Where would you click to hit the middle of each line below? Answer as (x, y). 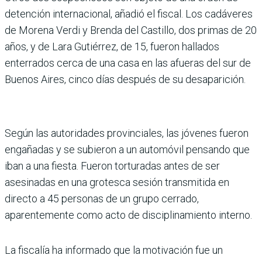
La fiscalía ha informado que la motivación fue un (114, 250)
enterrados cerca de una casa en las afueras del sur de (128, 63)
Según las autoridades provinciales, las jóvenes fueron (127, 133)
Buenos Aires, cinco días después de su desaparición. (125, 79)
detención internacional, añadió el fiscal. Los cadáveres (129, 13)
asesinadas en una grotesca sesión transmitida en (117, 182)
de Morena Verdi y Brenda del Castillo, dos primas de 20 (131, 30)
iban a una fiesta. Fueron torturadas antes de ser (112, 166)
